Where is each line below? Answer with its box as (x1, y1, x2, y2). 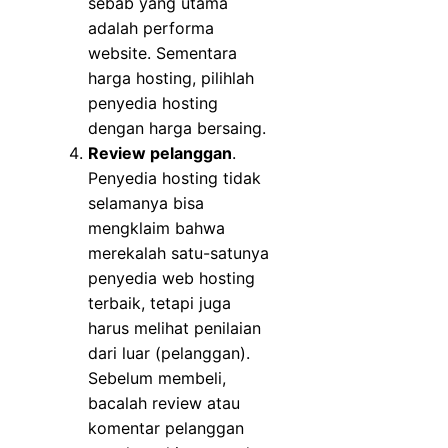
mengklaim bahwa (88, 218, 225, 239)
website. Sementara (88, 43, 237, 64)
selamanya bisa (88, 193, 204, 214)
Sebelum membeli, (88, 368, 226, 389)
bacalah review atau (88, 393, 240, 414)
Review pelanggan (88, 143, 232, 164)
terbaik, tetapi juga (88, 293, 231, 314)
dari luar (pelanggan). (88, 343, 250, 364)
